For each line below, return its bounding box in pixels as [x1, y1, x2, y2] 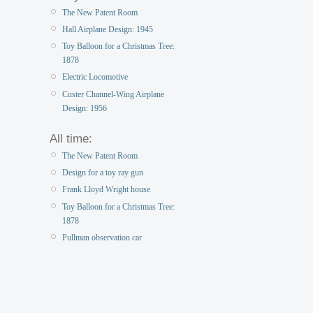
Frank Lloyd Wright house [62, 184, 150, 195]
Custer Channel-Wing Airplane [62, 89, 164, 99]
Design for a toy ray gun [62, 168, 143, 178]
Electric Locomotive [62, 72, 128, 82]
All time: [50, 131, 92, 145]
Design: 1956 [62, 103, 107, 113]
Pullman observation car [62, 232, 142, 242]
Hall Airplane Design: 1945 [62, 24, 153, 35]
